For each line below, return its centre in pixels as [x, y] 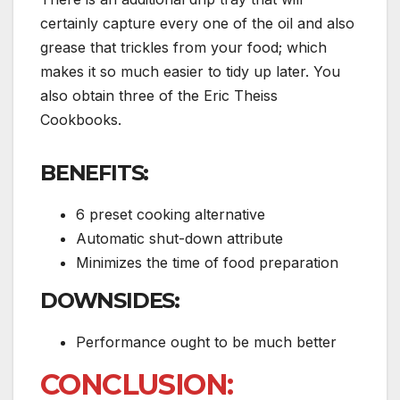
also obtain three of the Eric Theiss [159, 96]
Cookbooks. [81, 120]
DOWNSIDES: [110, 300]
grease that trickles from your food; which [183, 48]
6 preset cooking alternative [171, 215]
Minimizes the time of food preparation [207, 263]
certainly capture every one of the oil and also [197, 24]
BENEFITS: [95, 173]
